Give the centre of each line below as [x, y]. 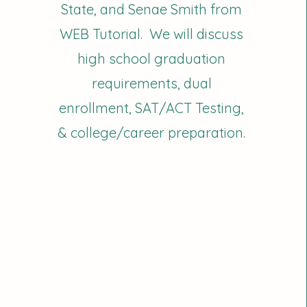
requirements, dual [151, 83]
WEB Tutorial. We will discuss [152, 34]
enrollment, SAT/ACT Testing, [152, 108]
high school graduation [152, 59]
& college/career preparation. [152, 133]
